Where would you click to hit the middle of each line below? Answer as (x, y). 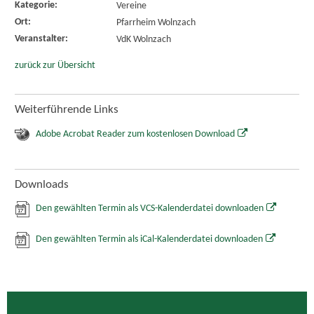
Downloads (41, 184)
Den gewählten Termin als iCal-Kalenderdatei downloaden (149, 240)
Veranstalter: (41, 39)
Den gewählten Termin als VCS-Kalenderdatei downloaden (149, 208)
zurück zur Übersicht (55, 66)
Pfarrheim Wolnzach (156, 22)
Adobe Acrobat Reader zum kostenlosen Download (135, 134)
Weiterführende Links (66, 110)
